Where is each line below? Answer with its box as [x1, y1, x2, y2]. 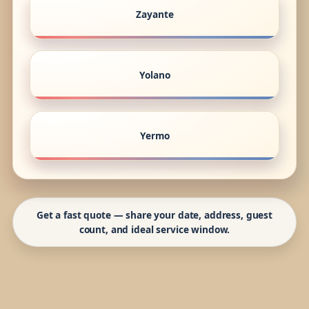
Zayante [135, 8, 174, 21]
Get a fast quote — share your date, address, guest [36, 208, 273, 222]
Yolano [139, 68, 170, 82]
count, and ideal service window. [79, 223, 230, 237]
